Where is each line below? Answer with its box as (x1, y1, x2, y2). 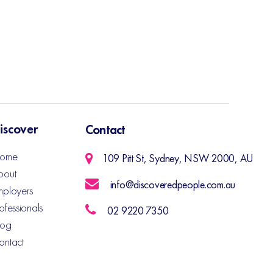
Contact (85, 121, 126, 138)
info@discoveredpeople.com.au (110, 177, 236, 191)
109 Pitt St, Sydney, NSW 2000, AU (102, 151, 253, 165)
